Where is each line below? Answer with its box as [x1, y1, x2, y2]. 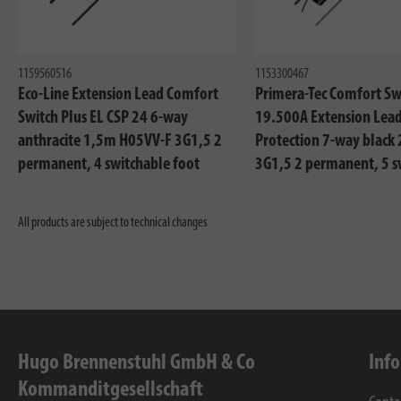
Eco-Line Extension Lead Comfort [18, 86, 218, 105]
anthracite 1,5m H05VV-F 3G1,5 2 [18, 132, 222, 151]
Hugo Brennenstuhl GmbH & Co [18, 352, 255, 375]
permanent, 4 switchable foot [18, 156, 200, 175]
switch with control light [18, 179, 166, 198]
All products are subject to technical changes [18, 216, 208, 231]
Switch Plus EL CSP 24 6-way [18, 109, 188, 128]
